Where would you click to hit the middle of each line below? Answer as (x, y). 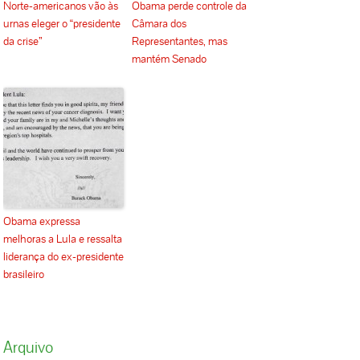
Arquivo (29, 348)
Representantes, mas (180, 41)
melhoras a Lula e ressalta (63, 239)
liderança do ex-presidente (64, 257)
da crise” (23, 41)
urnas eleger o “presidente (62, 24)
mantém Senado (170, 59)
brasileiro (24, 274)
